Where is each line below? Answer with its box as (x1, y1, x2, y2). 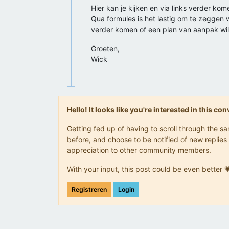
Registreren (72, 186, 107, 193)
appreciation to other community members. (67, 146, 211, 154)
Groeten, (91, 44, 120, 53)
